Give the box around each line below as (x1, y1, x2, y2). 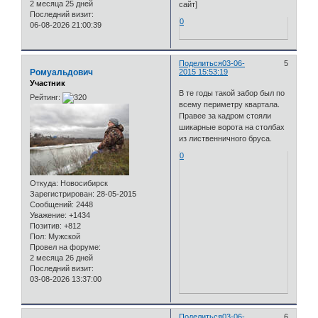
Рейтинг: (30, 92, 60, 102)
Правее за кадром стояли (179, 111, 272, 120)
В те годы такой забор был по (179, 88, 285, 97)
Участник (30, 79, 65, 88)
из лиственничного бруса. (179, 133, 273, 143)
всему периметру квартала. (179, 99, 280, 109)
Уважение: (30, 210, 67, 219)
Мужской (46, 231, 80, 241)
